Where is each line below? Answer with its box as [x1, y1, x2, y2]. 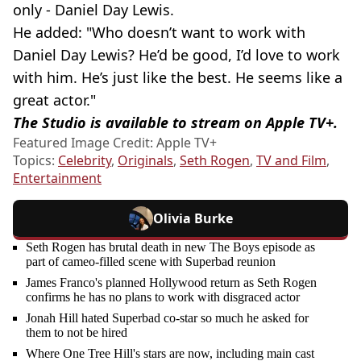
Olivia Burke [152, 209, 233, 227]
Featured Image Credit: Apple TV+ [13, 133, 217, 151]
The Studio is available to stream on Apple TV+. [13, 112, 338, 132]
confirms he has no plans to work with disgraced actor [26, 289, 300, 304]
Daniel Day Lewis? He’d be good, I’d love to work [13, 44, 340, 64]
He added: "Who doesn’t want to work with [13, 22, 305, 42]
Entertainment [13, 168, 102, 187]
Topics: [13, 151, 58, 169]
